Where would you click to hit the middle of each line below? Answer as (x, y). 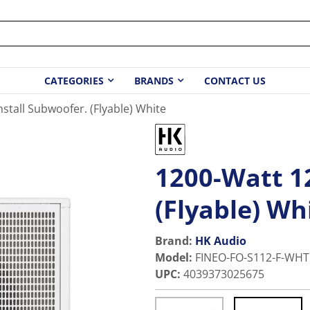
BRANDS (154, 81)
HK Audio (221, 241)
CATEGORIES (74, 81)
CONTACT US (235, 81)
